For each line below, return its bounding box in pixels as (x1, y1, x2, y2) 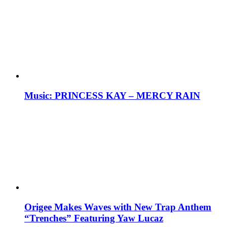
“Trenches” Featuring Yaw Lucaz (24, 212, 163, 223)
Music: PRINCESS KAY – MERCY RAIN (24, 90, 200, 101)
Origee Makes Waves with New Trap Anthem (24, 201, 211, 212)
